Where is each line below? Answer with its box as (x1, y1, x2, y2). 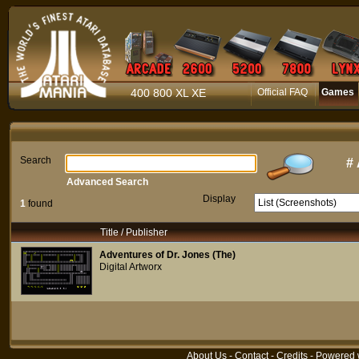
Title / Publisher (100, 227, 167, 238)
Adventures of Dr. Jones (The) (99, 249, 236, 260)
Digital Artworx (99, 261, 162, 272)
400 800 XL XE (131, 87, 206, 99)
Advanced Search (67, 176, 148, 188)
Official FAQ (257, 87, 308, 98)
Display (203, 193, 236, 204)
